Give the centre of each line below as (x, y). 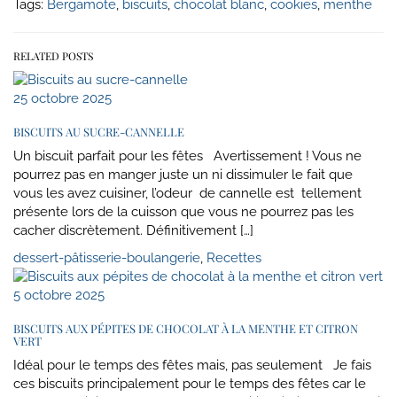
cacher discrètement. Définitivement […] (133, 230)
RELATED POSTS (53, 55)
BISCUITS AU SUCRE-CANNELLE (99, 131)
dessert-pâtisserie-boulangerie (107, 257)
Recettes (234, 257)
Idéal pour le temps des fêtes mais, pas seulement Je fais (192, 365)
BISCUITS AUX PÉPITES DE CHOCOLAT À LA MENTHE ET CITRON (186, 328)
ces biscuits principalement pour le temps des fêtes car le (190, 383)
